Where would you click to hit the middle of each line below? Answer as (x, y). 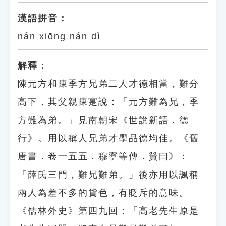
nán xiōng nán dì (59, 36)
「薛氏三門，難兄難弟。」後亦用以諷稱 (108, 175)
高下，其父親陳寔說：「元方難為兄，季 (108, 102)
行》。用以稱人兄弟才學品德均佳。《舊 (108, 138)
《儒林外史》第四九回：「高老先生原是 (108, 211)
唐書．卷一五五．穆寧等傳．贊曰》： (103, 156)
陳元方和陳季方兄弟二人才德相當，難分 (108, 84)
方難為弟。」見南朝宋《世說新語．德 (103, 120)
